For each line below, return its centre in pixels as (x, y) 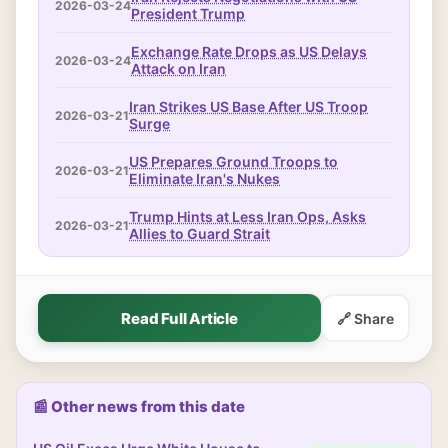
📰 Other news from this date (139, 406)
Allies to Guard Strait (199, 233)
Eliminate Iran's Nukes (204, 178)
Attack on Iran (178, 68)
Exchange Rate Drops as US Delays (249, 51)
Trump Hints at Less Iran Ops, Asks (247, 216)
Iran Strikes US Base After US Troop (248, 106)
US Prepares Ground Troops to (233, 161)
